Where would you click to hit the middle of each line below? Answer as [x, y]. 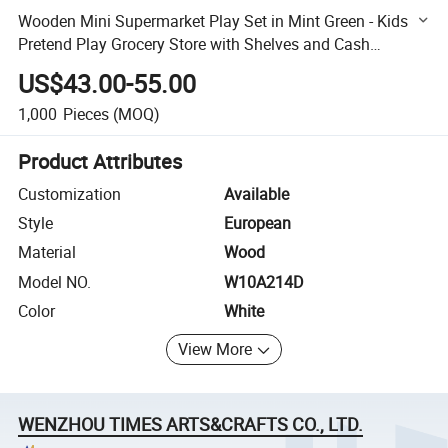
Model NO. [55, 281]
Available [256, 193]
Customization [70, 193]
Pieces [85, 113]
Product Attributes [100, 161]
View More [215, 349]
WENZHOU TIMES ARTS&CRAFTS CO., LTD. [191, 423]
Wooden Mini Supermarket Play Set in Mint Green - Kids [213, 20]
